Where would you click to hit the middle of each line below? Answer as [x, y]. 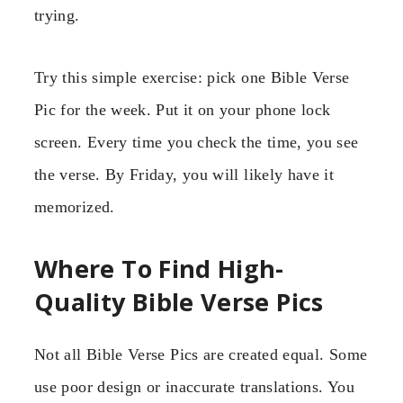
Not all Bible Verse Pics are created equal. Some [201, 355]
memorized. [75, 206]
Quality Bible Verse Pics [179, 302]
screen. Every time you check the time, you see [197, 142]
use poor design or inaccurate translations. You [194, 387]
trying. [57, 16]
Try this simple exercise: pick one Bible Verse [192, 77]
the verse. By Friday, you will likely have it [184, 174]
